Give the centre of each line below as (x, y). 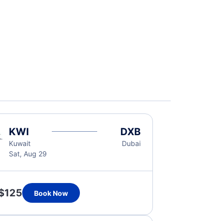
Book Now (51, 193)
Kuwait (19, 143)
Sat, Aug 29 (28, 154)
